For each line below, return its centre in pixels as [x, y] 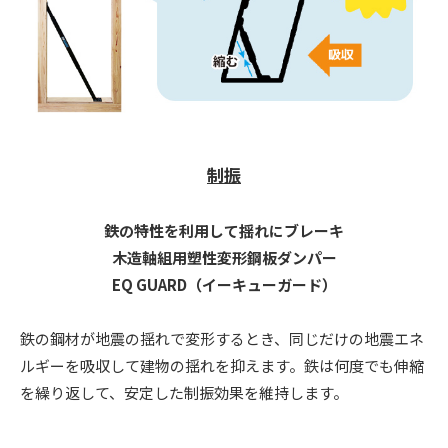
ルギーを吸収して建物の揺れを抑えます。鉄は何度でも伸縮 [222, 366]
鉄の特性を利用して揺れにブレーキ [224, 231]
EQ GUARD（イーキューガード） [224, 285]
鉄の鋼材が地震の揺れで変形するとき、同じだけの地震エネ [222, 339]
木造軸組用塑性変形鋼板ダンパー [224, 258]
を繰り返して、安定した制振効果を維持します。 [184, 393]
